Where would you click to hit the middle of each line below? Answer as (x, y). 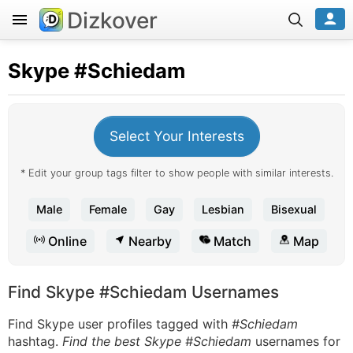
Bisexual (294, 209)
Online (66, 241)
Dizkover (112, 20)
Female (108, 209)
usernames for (296, 341)
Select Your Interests (176, 136)
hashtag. (35, 341)
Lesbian (223, 209)
